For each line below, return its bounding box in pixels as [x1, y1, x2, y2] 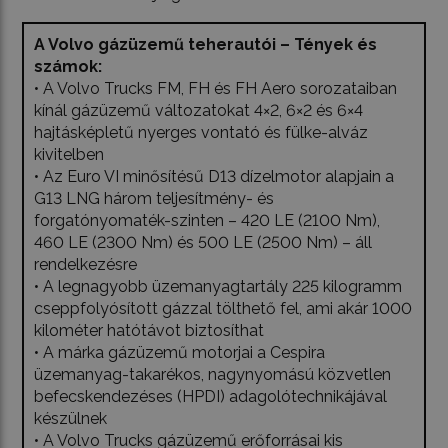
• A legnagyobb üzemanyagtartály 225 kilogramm [34, 277, 403, 297]
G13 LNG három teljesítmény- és [34, 189, 275, 209]
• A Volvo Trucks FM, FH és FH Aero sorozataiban [34, 79, 398, 99]
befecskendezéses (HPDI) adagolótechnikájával [34, 387, 388, 407]
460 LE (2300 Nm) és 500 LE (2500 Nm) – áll [34, 233, 373, 253]
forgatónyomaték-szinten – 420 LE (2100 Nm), [34, 211, 381, 231]
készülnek [34, 409, 108, 429]
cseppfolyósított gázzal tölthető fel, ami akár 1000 [34, 299, 413, 319]
